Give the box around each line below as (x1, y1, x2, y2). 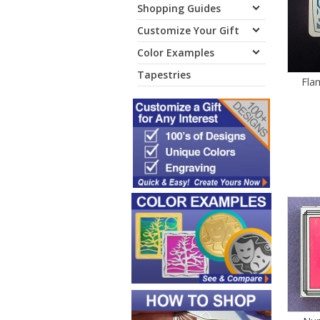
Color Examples (137, 46, 214, 59)
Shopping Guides (137, 1, 221, 15)
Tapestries (137, 68, 191, 81)
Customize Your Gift (137, 24, 239, 37)
